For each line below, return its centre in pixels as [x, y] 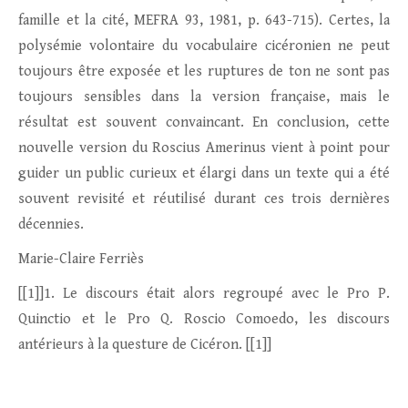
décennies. [51, 225]
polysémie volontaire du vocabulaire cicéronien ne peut [204, 46]
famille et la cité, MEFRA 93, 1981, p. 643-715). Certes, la [204, 21]
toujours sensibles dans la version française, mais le [204, 97]
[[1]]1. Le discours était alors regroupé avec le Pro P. [204, 294]
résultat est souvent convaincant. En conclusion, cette [204, 123]
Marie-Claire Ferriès [81, 260]
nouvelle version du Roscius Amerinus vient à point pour [204, 148]
